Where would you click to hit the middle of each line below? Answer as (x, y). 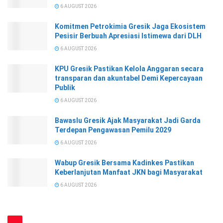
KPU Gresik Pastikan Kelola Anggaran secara (129, 69)
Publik (65, 88)
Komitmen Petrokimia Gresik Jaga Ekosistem (130, 27)
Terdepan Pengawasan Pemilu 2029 (113, 130)
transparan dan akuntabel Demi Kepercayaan (129, 78)
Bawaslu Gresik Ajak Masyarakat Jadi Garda (128, 121)
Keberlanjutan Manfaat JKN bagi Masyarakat (129, 172)
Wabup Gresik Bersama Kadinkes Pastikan (124, 163)
